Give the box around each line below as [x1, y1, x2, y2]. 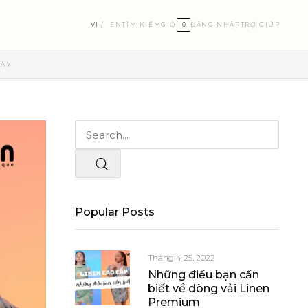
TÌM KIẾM [122, 21, 162, 28]
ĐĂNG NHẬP [190, 21, 241, 28]
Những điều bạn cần [148, 268, 259, 282]
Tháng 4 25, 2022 [148, 252, 215, 263]
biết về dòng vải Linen [148, 282, 269, 296]
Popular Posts [75, 206, 155, 219]
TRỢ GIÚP [240, 21, 280, 28]
